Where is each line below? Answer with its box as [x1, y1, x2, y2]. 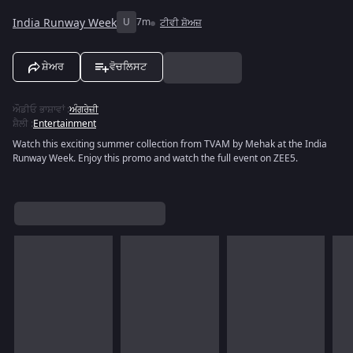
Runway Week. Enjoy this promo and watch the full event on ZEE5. [13, 151, 298, 165]
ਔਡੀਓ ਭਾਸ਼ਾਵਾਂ [13, 102, 65, 117]
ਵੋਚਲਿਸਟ [110, 61, 147, 72]
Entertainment [33, 117, 96, 131]
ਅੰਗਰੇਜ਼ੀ [69, 102, 98, 117]
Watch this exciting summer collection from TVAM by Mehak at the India [13, 137, 327, 151]
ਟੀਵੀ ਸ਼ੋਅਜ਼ [160, 16, 202, 30]
